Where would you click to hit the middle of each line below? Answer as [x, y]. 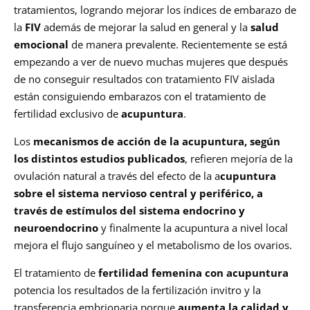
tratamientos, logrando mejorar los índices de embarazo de [155, 10]
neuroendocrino [56, 228]
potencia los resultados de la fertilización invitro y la [137, 290]
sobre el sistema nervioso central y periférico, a [138, 193]
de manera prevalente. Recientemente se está [178, 45]
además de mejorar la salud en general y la [146, 27]
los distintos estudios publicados [99, 159]
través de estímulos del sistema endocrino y [129, 211]
